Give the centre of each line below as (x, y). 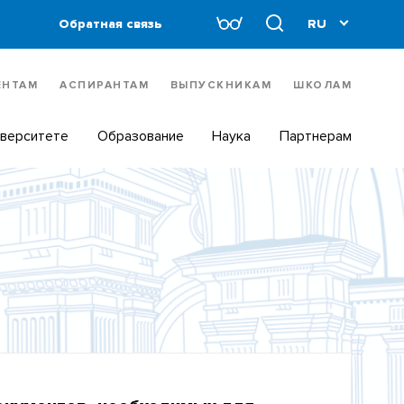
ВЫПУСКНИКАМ (221, 86)
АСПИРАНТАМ (105, 86)
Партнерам (316, 136)
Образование (140, 136)
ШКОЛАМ (323, 86)
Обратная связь (111, 23)
